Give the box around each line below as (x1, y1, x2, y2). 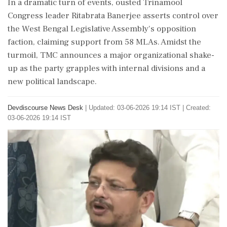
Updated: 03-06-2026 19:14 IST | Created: (89, 104, 211, 111)
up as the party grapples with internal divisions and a (8, 63, 205, 74)
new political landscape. (8, 76, 97, 87)
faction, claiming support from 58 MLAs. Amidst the (8, 36, 201, 48)
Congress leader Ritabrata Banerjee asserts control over (8, 10, 218, 21)
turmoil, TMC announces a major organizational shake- (8, 50, 214, 61)
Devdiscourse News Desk (8, 104, 83, 111)
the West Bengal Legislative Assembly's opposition (8, 23, 196, 34)
